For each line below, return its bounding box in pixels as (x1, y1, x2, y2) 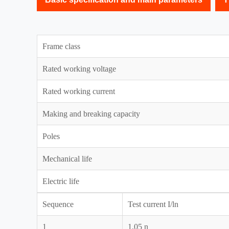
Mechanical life (42, 154, 92, 164)
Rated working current (42, 87, 115, 96)
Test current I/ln (128, 200, 178, 209)
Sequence (42, 200, 74, 209)
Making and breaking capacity (42, 109, 140, 119)
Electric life (42, 177, 79, 186)
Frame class (42, 42, 80, 51)
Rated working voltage (42, 64, 116, 74)
